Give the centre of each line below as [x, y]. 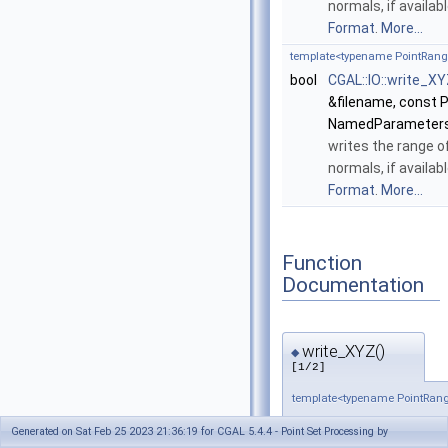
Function [322, 262]
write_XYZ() [343, 351]
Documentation [353, 284]
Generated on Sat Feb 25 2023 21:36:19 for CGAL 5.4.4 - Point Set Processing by [199, 431]
